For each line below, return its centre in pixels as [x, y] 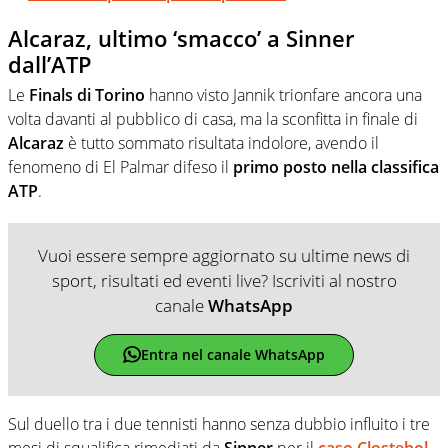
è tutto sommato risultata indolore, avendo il [221, 142]
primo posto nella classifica [336, 166]
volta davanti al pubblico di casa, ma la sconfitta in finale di [213, 118]
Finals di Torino [87, 94]
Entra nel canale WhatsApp [232, 355]
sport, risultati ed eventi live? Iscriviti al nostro [224, 280]
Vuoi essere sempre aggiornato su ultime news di [224, 255]
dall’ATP [50, 64]
